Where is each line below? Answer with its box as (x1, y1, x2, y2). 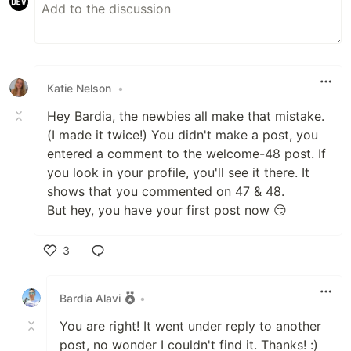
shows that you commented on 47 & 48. (47, 183, 284, 199)
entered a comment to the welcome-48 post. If (47, 146, 326, 161)
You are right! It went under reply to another (60, 318, 321, 334)
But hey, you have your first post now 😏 (47, 202, 287, 218)
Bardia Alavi (60, 291, 121, 305)
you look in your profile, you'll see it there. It (47, 165, 309, 180)
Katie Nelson (47, 81, 111, 95)
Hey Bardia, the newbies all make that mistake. (47, 108, 324, 124)
